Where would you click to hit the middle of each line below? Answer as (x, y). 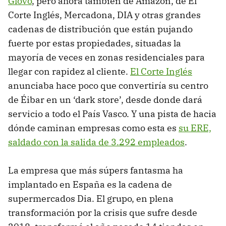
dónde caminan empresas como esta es (93, 128)
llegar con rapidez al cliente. (69, 72)
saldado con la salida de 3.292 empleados (96, 142)
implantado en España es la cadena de (90, 185)
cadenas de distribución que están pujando (100, 29)
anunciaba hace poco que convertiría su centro (108, 86)
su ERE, (195, 128)
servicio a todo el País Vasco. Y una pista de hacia (112, 114)
